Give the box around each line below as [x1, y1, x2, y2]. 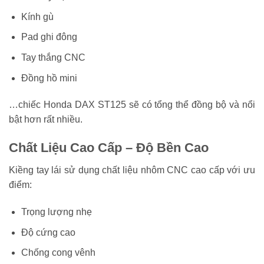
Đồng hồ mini [21, 72, 77, 83]
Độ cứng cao [21, 227, 75, 237]
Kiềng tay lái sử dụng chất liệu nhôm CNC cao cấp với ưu [9, 165, 255, 176]
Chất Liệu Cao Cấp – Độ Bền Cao [9, 140, 209, 156]
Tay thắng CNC [21, 52, 85, 62]
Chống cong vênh [21, 247, 95, 258]
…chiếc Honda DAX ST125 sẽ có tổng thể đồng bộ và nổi [9, 100, 255, 110]
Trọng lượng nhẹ [21, 207, 92, 217]
